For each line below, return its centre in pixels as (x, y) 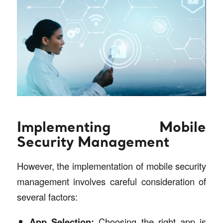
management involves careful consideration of (111, 181)
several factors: (47, 197)
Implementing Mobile (111, 128)
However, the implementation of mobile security (111, 166)
